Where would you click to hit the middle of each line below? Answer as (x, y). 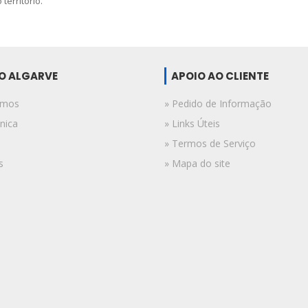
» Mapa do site (197, 163)
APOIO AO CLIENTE (220, 76)
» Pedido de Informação (218, 103)
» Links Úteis (192, 123)
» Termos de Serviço (210, 143)
